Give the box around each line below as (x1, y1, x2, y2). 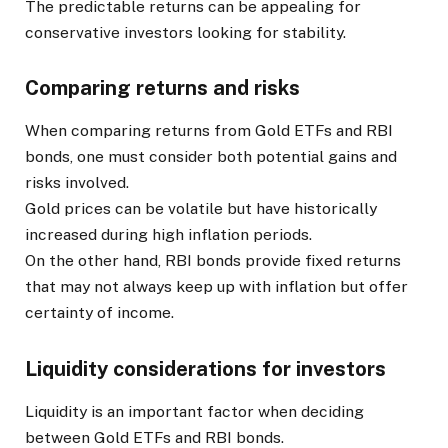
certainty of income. (25, 303, 174, 323)
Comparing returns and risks (25, 76, 300, 101)
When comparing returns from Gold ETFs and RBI (25, 121, 393, 141)
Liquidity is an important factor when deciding (25, 401, 364, 421)
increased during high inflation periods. (25, 225, 312, 245)
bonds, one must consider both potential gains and (25, 147, 397, 167)
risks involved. (25, 173, 129, 193)
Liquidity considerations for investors (25, 356, 386, 381)
